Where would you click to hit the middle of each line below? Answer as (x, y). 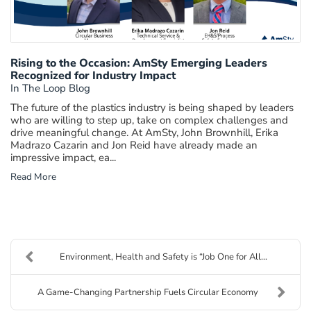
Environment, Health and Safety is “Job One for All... (163, 257)
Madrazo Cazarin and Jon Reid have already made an (134, 145)
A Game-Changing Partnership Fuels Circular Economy (148, 292)
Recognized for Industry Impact (93, 75)
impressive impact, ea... (63, 157)
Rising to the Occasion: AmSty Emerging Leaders (139, 63)
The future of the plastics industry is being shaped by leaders (152, 107)
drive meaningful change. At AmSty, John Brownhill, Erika (144, 132)
